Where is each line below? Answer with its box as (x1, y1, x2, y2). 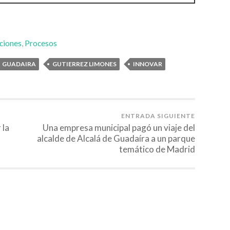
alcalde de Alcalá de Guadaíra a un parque (37, 132, 195, 144)
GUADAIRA (2, 60, 36, 68)
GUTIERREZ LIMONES (52, 60, 117, 68)
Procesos (25, 38, 57, 48)
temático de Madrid (119, 143, 195, 155)
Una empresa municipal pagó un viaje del (43, 122, 195, 133)
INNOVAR (133, 60, 162, 68)
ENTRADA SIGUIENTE (121, 111, 195, 120)
